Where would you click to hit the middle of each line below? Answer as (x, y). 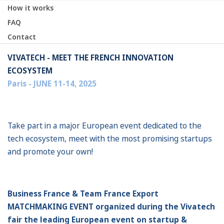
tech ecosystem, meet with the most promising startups (110, 138)
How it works (30, 7)
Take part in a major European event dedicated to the (104, 125)
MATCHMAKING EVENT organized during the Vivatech (111, 206)
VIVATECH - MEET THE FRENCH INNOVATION (90, 57)
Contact (22, 36)
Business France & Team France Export (83, 193)
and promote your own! (50, 151)
